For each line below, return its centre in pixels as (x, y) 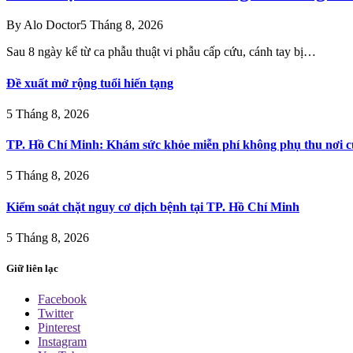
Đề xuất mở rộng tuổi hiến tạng (90, 83)
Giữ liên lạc (32, 269)
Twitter (56, 314)
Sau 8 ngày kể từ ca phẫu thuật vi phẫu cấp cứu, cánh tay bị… (161, 52)
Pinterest (59, 328)
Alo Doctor (51, 25)
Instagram (62, 342)
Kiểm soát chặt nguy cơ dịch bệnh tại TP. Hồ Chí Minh (153, 206)
